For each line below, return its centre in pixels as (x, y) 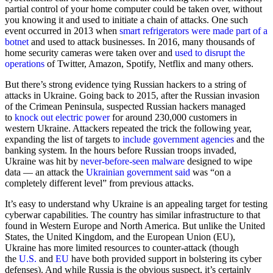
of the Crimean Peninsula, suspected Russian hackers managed (125, 107)
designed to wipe (218, 161)
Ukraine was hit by (43, 161)
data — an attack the (45, 172)
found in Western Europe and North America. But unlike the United (135, 226)
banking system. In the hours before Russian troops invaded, (121, 151)
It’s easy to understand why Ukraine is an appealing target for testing (136, 204)
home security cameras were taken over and (90, 53)
